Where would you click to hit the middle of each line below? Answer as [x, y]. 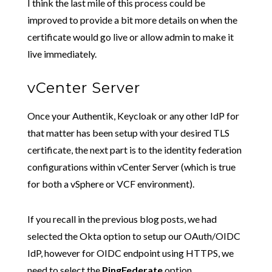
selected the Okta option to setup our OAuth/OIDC [134, 236]
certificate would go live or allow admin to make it [130, 36]
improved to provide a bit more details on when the [132, 19]
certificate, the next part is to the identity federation [134, 149]
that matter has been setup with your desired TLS [128, 132]
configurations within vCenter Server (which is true [131, 166]
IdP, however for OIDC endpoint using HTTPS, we [130, 253]
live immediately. [62, 53]
